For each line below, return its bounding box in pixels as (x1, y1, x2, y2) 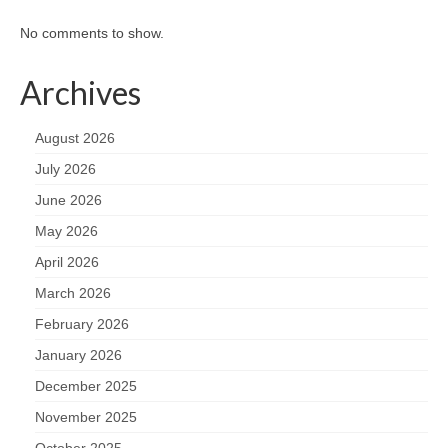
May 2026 (35, 222, 98, 239)
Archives (20, 72, 141, 112)
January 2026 (35, 346, 122, 363)
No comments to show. (20, 24, 164, 41)
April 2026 (35, 253, 99, 270)
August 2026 (35, 129, 115, 146)
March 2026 (35, 284, 111, 301)
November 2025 (35, 408, 137, 425)
